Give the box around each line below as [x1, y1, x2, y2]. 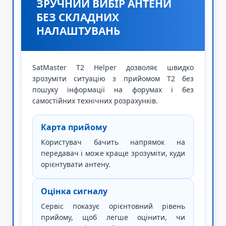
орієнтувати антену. [41, 159, 110, 169]
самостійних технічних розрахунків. [32, 96, 158, 105]
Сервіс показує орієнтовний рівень [41, 201, 185, 211]
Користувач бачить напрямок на [41, 137, 185, 147]
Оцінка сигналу [41, 186, 107, 197]
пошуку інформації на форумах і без [32, 85, 194, 94]
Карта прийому [41, 122, 107, 133]
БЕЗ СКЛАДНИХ [36, 10, 119, 24]
